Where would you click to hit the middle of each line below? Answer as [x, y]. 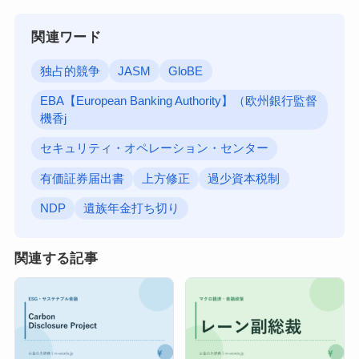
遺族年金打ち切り [132, 209]
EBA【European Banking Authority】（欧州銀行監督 [179, 101]
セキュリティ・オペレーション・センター [155, 149]
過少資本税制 [244, 178]
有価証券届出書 [83, 178]
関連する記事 [56, 259]
